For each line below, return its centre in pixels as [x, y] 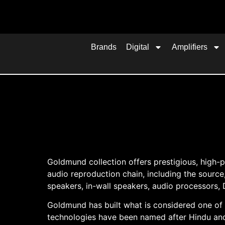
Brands [104, 47]
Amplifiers [190, 47]
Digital [138, 47]
